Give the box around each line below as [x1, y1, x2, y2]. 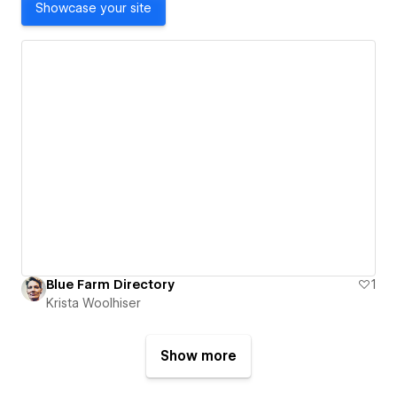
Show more [160, 348, 237, 365]
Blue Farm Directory [46, 277, 175, 292]
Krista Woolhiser [46, 296, 141, 311]
